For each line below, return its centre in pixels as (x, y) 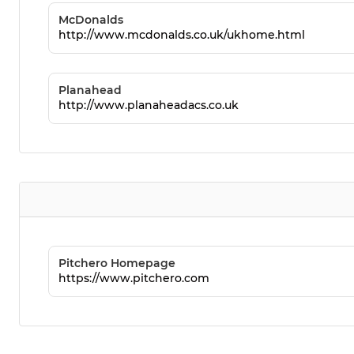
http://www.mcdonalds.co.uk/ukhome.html (182, 35)
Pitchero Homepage (117, 264)
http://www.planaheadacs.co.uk (149, 105)
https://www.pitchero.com (134, 279)
